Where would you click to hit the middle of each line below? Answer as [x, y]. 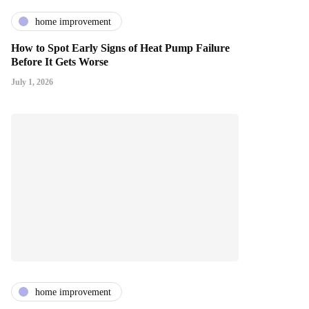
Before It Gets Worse [61, 62]
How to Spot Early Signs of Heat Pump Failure [120, 48]
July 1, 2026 [32, 82]
